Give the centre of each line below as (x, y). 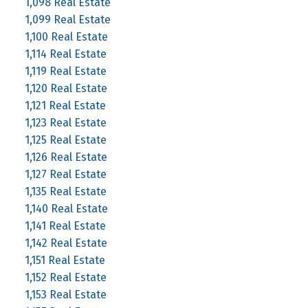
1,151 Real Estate (65, 260)
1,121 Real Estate (65, 105)
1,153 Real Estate (65, 294)
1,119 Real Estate (65, 71)
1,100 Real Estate (66, 36)
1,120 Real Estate (66, 88)
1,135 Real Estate (65, 191)
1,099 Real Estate (67, 19)
